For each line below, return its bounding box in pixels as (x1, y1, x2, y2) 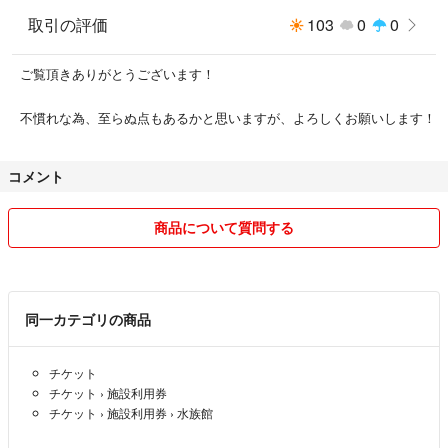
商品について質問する (154, 217, 294, 238)
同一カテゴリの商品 (25, 309, 151, 330)
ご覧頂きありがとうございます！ (20, 64, 215, 84)
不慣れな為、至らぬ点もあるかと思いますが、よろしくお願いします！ (20, 108, 436, 128)
